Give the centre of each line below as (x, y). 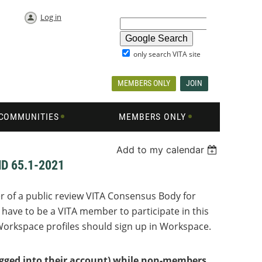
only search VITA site (166, 54)
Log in (51, 17)
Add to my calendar (161, 150)
